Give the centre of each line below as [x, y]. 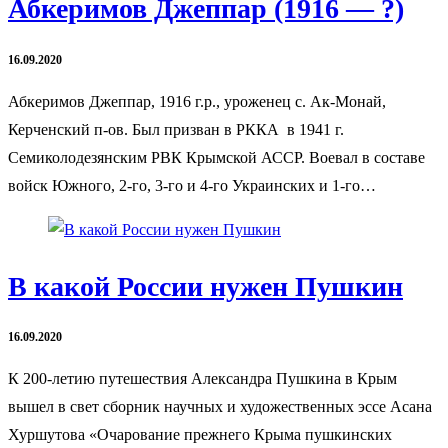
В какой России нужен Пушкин [205, 286]
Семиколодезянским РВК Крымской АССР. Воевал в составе [216, 157]
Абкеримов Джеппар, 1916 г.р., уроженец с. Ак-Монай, [197, 101]
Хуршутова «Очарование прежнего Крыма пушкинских [200, 435]
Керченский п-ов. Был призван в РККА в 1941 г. [176, 129]
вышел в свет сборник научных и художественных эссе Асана [220, 407]
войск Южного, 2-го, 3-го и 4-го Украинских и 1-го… [192, 185]
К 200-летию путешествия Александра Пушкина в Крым [202, 379]
